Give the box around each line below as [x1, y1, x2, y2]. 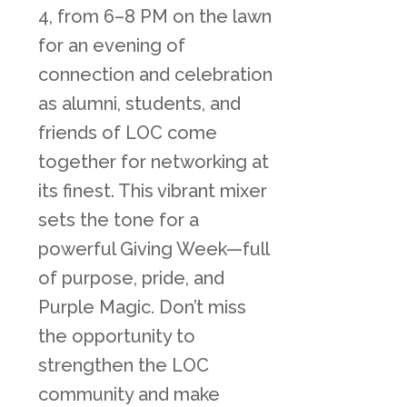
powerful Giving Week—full [37, 238, 269, 260]
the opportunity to [37, 325, 195, 347]
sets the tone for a [37, 209, 199, 231]
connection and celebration [37, 64, 273, 85]
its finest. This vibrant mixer [37, 180, 267, 202]
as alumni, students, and [37, 93, 241, 114]
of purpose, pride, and [37, 267, 224, 289]
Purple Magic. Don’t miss [37, 296, 246, 318]
